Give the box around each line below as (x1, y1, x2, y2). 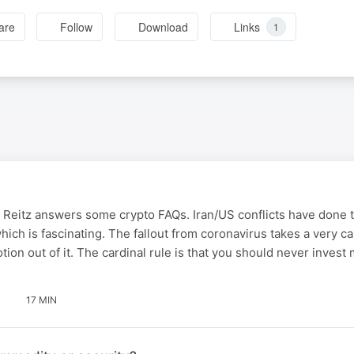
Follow (60, 19, 93, 36)
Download (138, 19, 189, 36)
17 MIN (26, 293, 57, 306)
